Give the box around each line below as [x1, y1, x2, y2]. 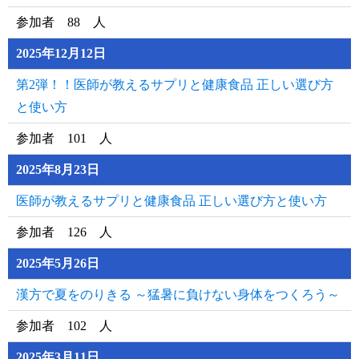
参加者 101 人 [16, 131, 112, 145]
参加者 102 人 [16, 319, 112, 333]
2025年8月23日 [16, 163, 99, 176]
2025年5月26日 [16, 256, 99, 270]
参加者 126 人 [16, 225, 112, 239]
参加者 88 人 [16, 15, 106, 29]
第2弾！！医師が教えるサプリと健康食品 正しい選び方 [16, 78, 333, 91]
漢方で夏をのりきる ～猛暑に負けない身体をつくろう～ [16, 288, 340, 301]
